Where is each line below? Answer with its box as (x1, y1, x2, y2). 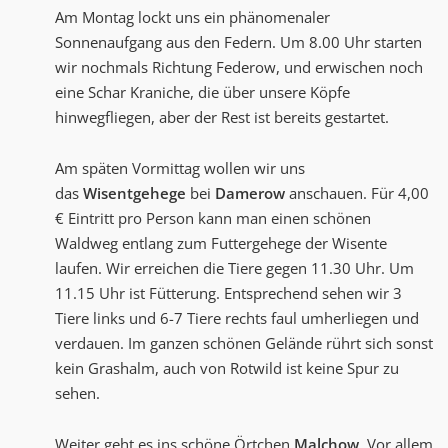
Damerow (215, 183, 285, 204)
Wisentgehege (83, 183, 186, 204)
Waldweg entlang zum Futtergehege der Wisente (55, 233, 387, 254)
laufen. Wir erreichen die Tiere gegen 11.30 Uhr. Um (55, 258, 414, 279)
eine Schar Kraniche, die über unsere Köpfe (55, 82, 350, 103)
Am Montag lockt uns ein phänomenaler (55, 7, 330, 28)
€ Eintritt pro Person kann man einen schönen (55, 208, 371, 229)
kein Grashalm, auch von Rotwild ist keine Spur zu (55, 358, 399, 379)
